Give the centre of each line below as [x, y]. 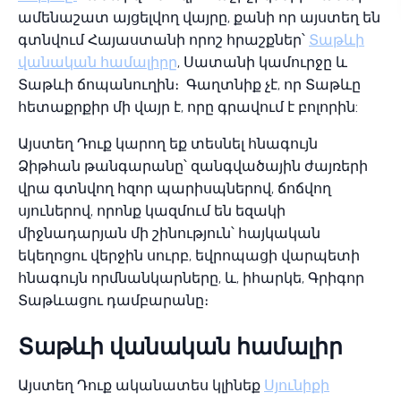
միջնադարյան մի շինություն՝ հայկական [169, 233]
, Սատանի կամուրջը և [262, 62]
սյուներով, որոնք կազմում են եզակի [152, 211]
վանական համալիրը [98, 62]
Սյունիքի [297, 385]
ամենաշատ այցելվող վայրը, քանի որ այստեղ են [199, 17]
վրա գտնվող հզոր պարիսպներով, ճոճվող [175, 188]
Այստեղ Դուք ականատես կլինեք [141, 385]
